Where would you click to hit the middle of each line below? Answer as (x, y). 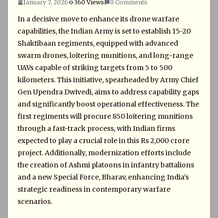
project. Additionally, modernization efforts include (104, 153)
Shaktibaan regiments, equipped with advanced (98, 43)
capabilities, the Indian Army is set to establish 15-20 (104, 31)
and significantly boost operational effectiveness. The (108, 104)
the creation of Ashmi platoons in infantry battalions (106, 165)
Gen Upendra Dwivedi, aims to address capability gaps (108, 92)
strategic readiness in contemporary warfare (94, 189)
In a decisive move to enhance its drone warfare (98, 19)
